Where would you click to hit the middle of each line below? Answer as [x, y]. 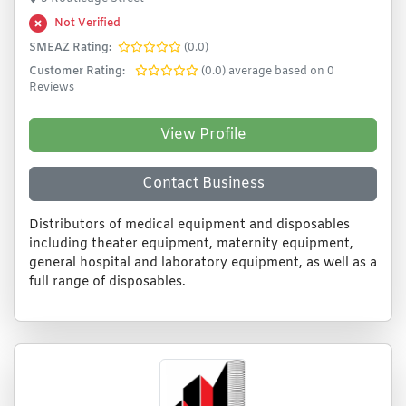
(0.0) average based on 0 [268, 72]
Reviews [52, 88]
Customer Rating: [77, 72]
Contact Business [203, 184]
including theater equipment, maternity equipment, [191, 244]
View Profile [203, 135]
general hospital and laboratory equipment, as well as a [203, 263]
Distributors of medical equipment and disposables [189, 225]
